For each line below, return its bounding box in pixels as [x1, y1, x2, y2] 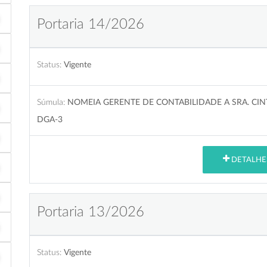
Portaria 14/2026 [37, 17, 144, 32]
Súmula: [37, 97, 65, 107]
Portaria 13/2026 [37, 204, 144, 219]
